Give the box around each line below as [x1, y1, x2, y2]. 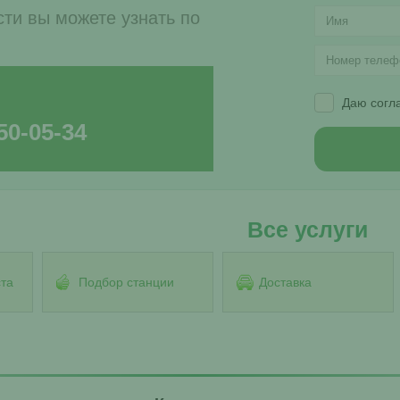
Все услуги [247, 217, 368, 243]
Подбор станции [78, 275, 174, 290]
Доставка [258, 275, 312, 290]
